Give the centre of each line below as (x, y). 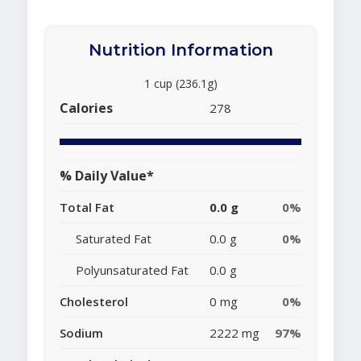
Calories (86, 108)
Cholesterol (94, 302)
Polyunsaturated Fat (132, 270)
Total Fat (87, 207)
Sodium (81, 333)
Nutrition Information (180, 50)
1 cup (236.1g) (180, 84)
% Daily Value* (107, 176)
